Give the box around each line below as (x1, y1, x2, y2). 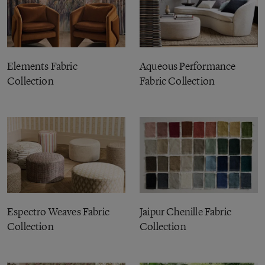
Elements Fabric (7, 60, 77, 73)
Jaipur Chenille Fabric (140, 205, 231, 218)
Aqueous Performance (140, 60, 236, 73)
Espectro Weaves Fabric (7, 205, 109, 218)
